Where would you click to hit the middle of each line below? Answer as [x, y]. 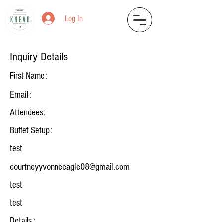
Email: [22, 95]
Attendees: [28, 113]
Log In [74, 18]
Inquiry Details [39, 57]
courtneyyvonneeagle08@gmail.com [70, 167]
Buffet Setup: [31, 131]
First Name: [28, 76]
